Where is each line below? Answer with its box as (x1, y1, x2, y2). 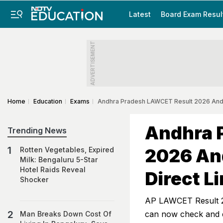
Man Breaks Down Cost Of (20, 210, 111, 218)
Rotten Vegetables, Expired (20, 145, 114, 154)
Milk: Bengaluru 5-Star (20, 155, 98, 164)
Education (33, 98, 62, 105)
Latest (129, 10, 151, 18)
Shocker (20, 175, 48, 184)
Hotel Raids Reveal (20, 165, 86, 174)
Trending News (7, 125, 67, 135)
